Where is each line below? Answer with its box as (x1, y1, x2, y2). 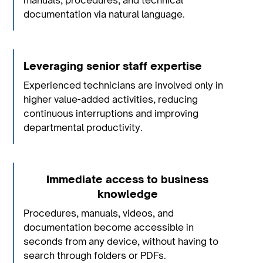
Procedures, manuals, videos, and (23, 207, 174, 220)
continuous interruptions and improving (23, 107, 199, 120)
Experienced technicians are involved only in (23, 79, 224, 92)
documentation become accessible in (23, 221, 194, 234)
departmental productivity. (23, 122, 143, 134)
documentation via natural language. (23, 8, 186, 21)
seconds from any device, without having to (23, 235, 219, 248)
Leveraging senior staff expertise (23, 59, 203, 73)
